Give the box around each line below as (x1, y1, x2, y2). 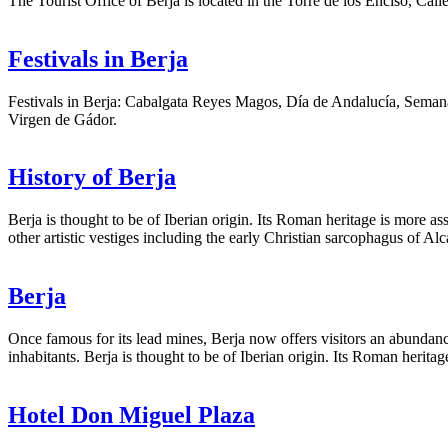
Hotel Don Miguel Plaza (8, 402, 255, 429)
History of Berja (8, 164, 176, 191)
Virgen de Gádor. (8, 110, 117, 128)
